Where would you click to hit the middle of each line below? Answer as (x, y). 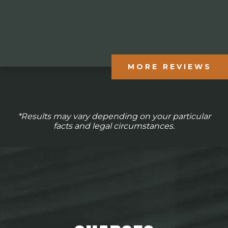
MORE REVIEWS (170, 67)
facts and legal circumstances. (114, 126)
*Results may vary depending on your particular (114, 116)
